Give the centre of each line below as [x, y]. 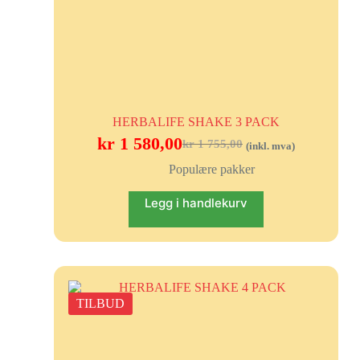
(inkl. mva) [270, 146]
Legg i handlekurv [196, 202]
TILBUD [100, 303]
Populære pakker [212, 169]
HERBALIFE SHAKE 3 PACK [196, 121]
